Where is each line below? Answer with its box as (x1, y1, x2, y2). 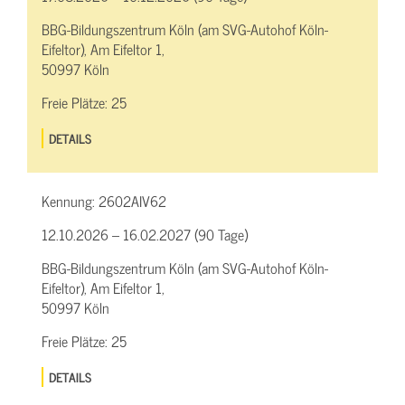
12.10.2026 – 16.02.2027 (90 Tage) (42, 222, 248, 247)
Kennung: (42, 189, 99, 213)
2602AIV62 (99, 189, 166, 213)
